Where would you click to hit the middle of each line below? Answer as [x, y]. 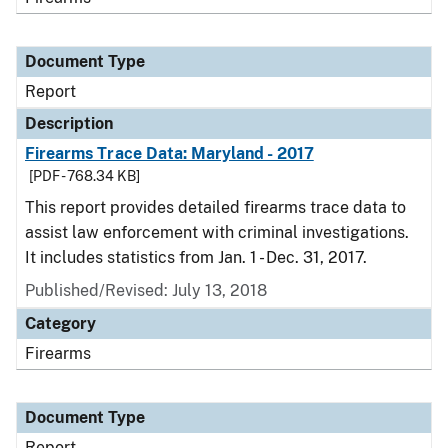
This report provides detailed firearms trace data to [215, 207]
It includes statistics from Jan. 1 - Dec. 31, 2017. [196, 257]
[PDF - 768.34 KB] [84, 176]
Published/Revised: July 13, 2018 [146, 290]
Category [60, 323]
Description [69, 123]
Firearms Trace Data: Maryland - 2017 [169, 153]
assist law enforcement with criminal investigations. [217, 232]
